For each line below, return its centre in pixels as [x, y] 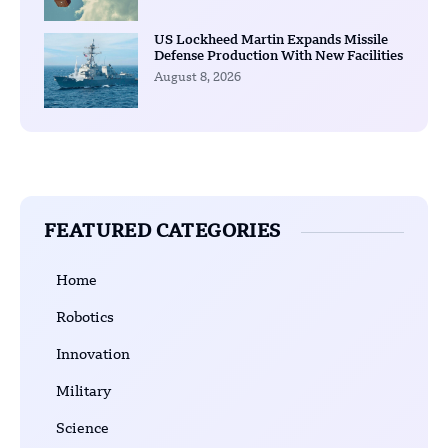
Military [83, 391]
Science [82, 428]
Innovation [93, 354]
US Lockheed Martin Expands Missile [270, 40]
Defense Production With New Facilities [278, 56]
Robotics [85, 317]
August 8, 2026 [197, 77]
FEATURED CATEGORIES [162, 231]
